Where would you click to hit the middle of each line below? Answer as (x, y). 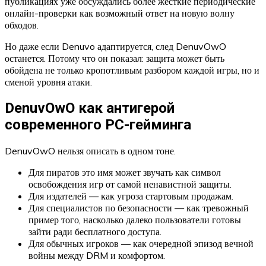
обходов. (22, 25)
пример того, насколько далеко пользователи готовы (135, 219)
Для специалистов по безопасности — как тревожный (139, 208)
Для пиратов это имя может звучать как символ (125, 172)
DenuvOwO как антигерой (90, 108)
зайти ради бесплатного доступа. (95, 231)
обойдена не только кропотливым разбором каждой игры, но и (132, 70)
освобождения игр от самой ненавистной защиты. (130, 184)
